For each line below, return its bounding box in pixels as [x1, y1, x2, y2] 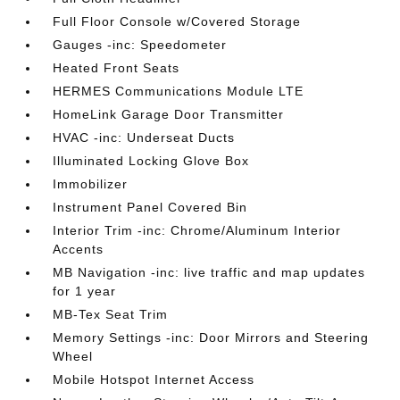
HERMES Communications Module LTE [53, 84, 304, 98]
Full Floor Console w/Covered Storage [53, 14, 302, 29]
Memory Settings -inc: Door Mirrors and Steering [53, 330, 370, 345]
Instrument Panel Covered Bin [53, 200, 248, 214]
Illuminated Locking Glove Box [53, 154, 250, 168]
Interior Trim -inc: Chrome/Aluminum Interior [53, 223, 342, 237]
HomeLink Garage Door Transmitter [53, 107, 285, 121]
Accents [53, 242, 104, 256]
